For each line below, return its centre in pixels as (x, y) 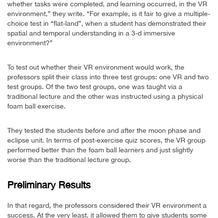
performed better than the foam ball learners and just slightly (100, 150)
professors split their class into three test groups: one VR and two (108, 77)
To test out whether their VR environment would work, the (96, 67)
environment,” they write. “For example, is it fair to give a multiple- (109, 13)
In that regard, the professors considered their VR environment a (107, 205)
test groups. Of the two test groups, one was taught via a (95, 86)
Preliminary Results (49, 184)
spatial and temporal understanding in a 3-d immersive (91, 33)
